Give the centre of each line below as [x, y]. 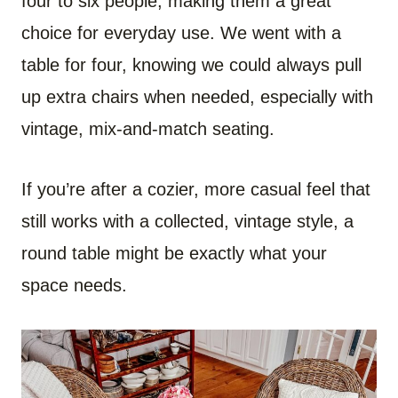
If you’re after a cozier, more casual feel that [196, 189]
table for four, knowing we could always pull [191, 64]
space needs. [74, 285]
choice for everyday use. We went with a [181, 32]
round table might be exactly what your [174, 253]
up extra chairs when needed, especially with [197, 96]
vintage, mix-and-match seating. [148, 128]
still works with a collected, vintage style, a [187, 221]
